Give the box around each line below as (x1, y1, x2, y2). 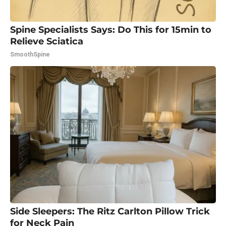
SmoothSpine (10, 50, 50, 58)
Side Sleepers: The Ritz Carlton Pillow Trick (10, 205, 210, 217)
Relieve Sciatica (10, 35, 83, 47)
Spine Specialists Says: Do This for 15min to (10, 24, 211, 35)
